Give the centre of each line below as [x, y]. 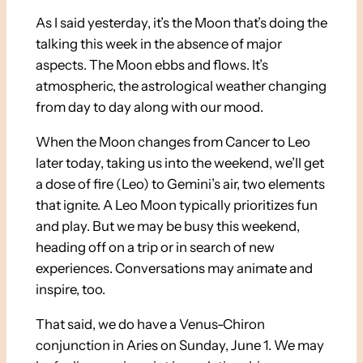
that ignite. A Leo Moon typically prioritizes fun [176, 205]
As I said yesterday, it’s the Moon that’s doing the [181, 23]
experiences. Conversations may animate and [174, 269]
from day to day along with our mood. [149, 107]
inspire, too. [70, 290]
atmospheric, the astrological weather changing [181, 86]
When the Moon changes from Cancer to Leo [173, 142]
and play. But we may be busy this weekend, [167, 226]
